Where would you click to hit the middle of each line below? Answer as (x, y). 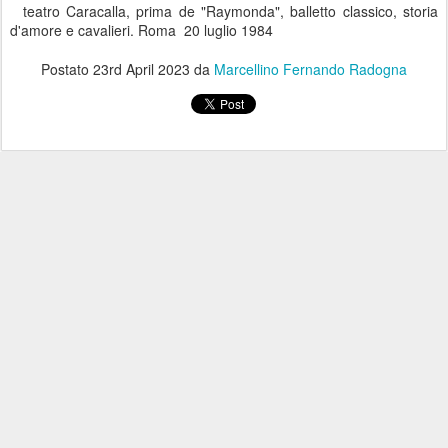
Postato (67, 68)
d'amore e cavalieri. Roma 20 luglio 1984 (141, 29)
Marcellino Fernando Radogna (310, 68)
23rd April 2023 (141, 68)
